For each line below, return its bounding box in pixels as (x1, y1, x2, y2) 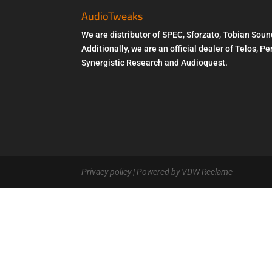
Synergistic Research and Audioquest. (81, 57, 228, 67)
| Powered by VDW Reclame (131, 166, 233, 177)
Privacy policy (81, 166, 132, 177)
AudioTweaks (81, 5, 143, 26)
